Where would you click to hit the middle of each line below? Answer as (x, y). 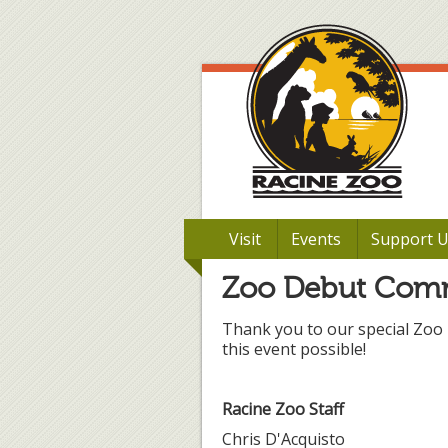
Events (316, 239)
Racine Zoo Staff (283, 409)
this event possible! (294, 349)
